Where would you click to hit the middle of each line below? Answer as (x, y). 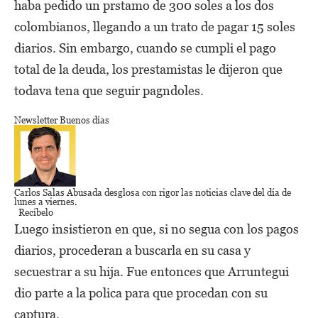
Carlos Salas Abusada (58, 193)
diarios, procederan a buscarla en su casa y (132, 250)
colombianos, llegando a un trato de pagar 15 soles (155, 27)
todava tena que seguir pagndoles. (109, 91)
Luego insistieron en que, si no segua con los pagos (157, 229)
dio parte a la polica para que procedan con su (141, 293)
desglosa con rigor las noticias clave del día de (197, 193)
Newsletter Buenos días (62, 120)
